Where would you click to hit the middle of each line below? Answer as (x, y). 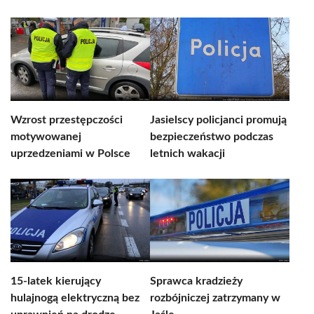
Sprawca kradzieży (196, 281)
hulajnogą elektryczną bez (75, 298)
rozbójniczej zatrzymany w (215, 298)
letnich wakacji (187, 153)
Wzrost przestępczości (67, 120)
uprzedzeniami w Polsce (70, 153)
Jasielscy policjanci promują (218, 120)
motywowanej (46, 137)
